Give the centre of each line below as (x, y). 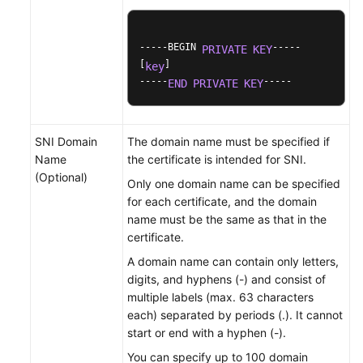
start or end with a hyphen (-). (207, 333)
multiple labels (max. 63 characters (220, 297)
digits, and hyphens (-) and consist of (226, 279)
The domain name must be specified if (228, 141)
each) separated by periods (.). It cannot (235, 315)
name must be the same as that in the (227, 219)
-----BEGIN (171, 47)
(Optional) (61, 177)
